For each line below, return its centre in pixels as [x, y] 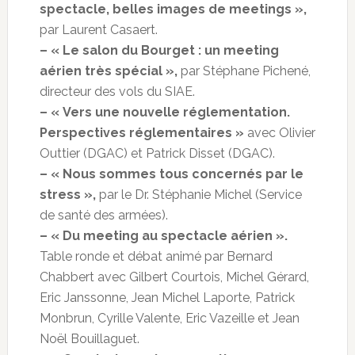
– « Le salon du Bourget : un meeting [159, 51]
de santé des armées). [103, 216]
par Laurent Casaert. [98, 30]
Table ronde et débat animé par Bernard [156, 257]
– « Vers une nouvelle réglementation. [164, 113]
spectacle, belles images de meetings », [173, 10]
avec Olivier [279, 133]
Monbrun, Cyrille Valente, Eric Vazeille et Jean [169, 319]
